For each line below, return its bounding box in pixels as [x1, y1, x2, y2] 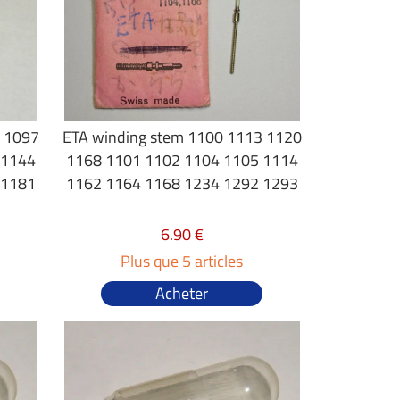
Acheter [155, 281, 209, 305]
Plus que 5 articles [121, 249, 244, 273]
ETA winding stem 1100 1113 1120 [62, 125, 302, 149]
